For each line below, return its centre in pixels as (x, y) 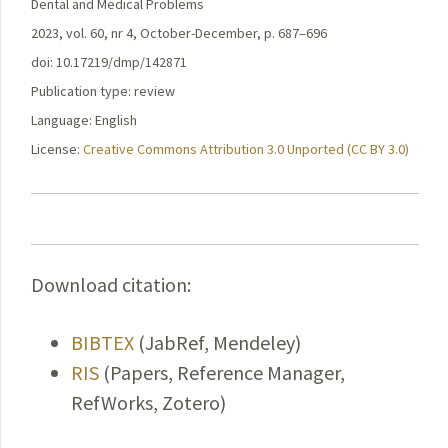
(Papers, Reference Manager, (222, 372)
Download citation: (111, 284)
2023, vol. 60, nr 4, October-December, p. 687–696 (179, 33)
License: (57, 149)
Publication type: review (103, 91)
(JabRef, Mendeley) (217, 342)
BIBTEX (102, 342)
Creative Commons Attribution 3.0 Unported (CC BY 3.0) (246, 149)
